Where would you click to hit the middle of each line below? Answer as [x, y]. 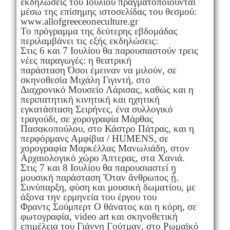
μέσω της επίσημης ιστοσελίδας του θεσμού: [108, 11]
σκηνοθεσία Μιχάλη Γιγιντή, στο [85, 80]
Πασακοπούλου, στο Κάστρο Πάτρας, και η [107, 128]
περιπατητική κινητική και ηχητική [90, 99]
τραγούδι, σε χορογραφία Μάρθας [87, 119]
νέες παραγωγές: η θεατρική [76, 60]
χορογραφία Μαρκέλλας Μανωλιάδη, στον [105, 148]
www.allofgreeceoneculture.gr [79, 21]
